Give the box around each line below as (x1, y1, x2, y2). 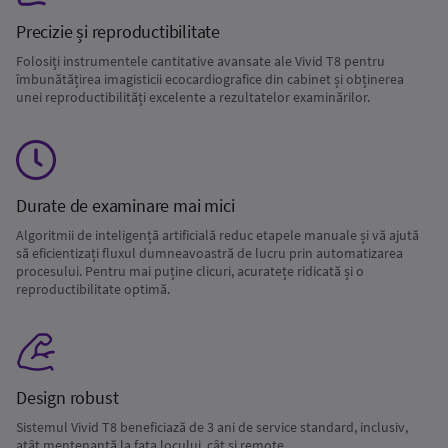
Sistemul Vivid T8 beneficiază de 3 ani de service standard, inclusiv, (16, 418, 408, 436)
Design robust (16, 386, 119, 409)
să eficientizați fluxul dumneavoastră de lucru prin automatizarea (16, 244, 403, 262)
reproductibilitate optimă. (16, 280, 170, 298)
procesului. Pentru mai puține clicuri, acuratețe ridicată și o (16, 262, 364, 280)
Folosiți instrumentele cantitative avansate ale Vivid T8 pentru (16, 52, 385, 70)
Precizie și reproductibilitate (16, 20, 220, 43)
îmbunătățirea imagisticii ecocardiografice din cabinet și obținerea (16, 70, 404, 88)
